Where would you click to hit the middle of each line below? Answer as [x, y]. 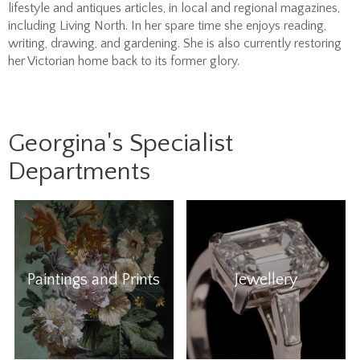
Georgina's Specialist [121, 143]
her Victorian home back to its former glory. [124, 61]
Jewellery [266, 279]
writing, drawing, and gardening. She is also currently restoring [175, 43]
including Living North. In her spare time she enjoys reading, [167, 25]
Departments [79, 171]
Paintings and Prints [94, 279]
